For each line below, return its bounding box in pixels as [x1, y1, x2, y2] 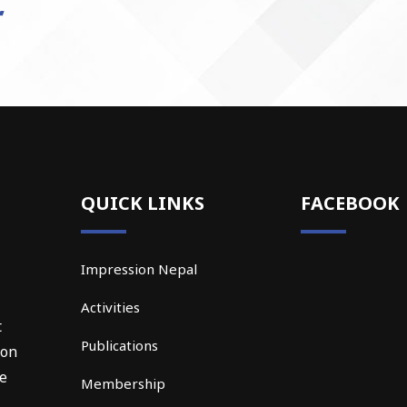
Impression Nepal [81, 259, 197, 278]
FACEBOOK [301, 190, 400, 215]
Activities [81, 297, 140, 316]
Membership [81, 373, 165, 392]
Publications [81, 335, 158, 354]
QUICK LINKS [81, 190, 204, 215]
